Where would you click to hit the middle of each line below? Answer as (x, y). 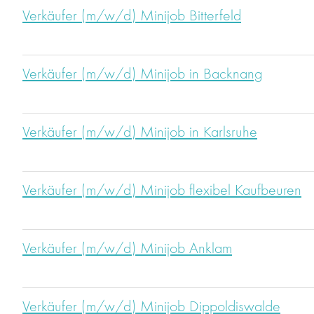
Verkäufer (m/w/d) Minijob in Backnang (142, 75)
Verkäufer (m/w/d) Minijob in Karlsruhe (140, 133)
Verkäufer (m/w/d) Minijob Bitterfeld (132, 16)
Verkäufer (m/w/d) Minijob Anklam (127, 249)
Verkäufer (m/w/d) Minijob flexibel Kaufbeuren (162, 191)
